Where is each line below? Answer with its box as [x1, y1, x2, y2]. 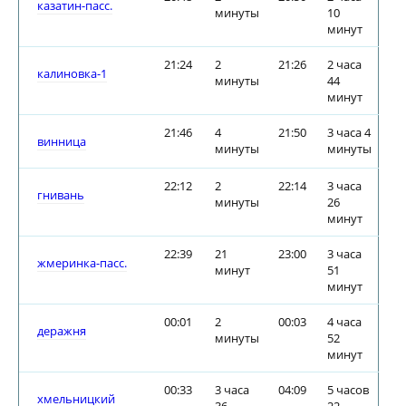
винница [37, 133, 86, 150]
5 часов [327, 382, 369, 398]
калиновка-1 [37, 65, 107, 82]
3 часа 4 [327, 124, 371, 140]
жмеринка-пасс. [37, 255, 127, 271]
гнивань [37, 187, 84, 203]
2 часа [327, 56, 362, 72]
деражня [37, 323, 86, 339]
